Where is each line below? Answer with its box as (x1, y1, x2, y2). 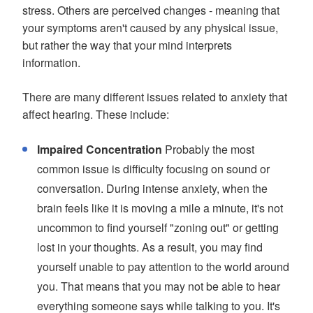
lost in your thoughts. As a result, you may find (37, 239, 263, 256)
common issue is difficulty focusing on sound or (37, 161, 270, 177)
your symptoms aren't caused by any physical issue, (22, 20, 278, 36)
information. (22, 54, 80, 71)
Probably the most (162, 141, 254, 158)
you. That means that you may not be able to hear (37, 278, 280, 295)
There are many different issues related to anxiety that (22, 89, 287, 105)
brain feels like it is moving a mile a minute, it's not (37, 200, 283, 217)
